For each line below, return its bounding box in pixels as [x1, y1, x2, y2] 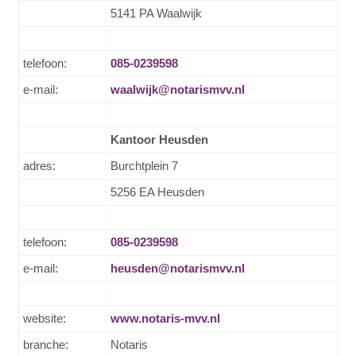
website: [22, 311, 66, 325]
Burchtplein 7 [110, 158, 178, 172]
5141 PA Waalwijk [110, 6, 202, 20]
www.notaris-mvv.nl [110, 311, 220, 325]
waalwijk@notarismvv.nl [110, 82, 245, 96]
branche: [22, 337, 68, 351]
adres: [22, 158, 56, 172]
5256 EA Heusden [110, 184, 204, 199]
